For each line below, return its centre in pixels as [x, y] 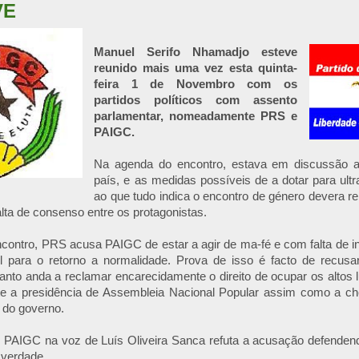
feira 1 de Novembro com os [196, 84]
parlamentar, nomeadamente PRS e [196, 116]
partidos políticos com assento [196, 100]
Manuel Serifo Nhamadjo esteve [196, 52]
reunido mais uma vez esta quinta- [196, 68]
